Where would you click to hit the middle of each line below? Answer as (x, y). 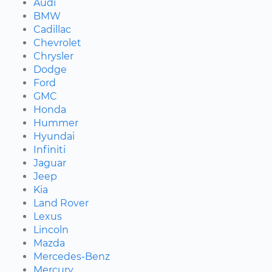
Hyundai (54, 137)
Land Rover (61, 203)
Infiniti (49, 150)
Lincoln (51, 230)
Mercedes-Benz (72, 257)
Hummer (56, 123)
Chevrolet (57, 43)
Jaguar (50, 163)
